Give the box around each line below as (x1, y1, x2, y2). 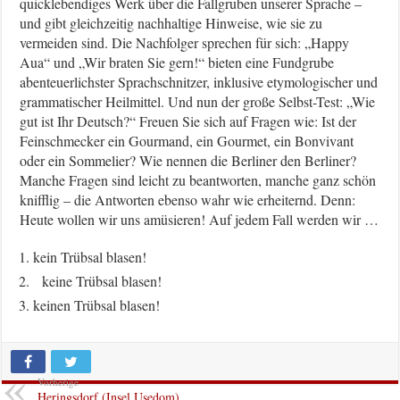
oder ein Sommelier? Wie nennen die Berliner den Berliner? (20, 151, 357, 171)
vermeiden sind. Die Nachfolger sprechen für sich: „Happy (20, 33, 350, 53)
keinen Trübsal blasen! (33, 296, 161, 315)
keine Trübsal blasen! (33, 271, 162, 291)
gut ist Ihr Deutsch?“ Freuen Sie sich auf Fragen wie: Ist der (20, 112, 357, 131)
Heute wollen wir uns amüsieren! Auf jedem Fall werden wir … (20, 210, 379, 229)
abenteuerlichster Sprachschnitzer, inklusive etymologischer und (20, 72, 379, 92)
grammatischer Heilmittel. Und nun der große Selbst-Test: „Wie (20, 92, 376, 112)
